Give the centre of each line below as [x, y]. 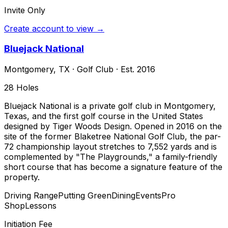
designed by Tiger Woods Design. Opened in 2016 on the [113, 126]
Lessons [41, 206]
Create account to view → [54, 28]
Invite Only [25, 10]
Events [148, 196]
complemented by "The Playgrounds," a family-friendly [111, 157]
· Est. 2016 [134, 69]
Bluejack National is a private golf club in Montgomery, [110, 106]
